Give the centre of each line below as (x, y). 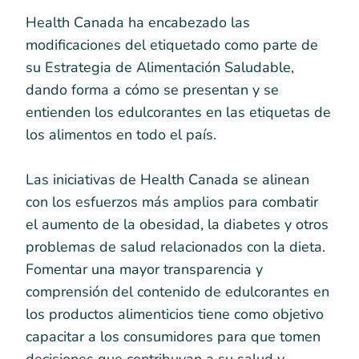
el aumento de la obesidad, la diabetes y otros (177, 224)
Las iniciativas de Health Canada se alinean (167, 179)
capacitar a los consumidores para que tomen (173, 337)
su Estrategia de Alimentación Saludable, (160, 67)
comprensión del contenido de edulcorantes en (177, 292)
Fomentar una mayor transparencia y (144, 269)
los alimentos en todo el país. (121, 135)
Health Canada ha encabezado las (138, 22)
